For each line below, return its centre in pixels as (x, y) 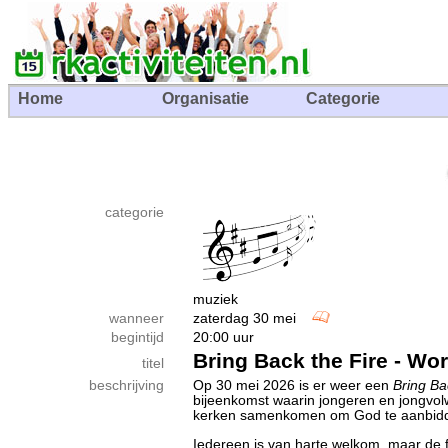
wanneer (136, 318)
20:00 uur (223, 337)
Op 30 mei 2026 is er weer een (293, 385)
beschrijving (126, 385)
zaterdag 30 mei (252, 318)
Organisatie (205, 98)
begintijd (137, 337)
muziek (215, 299)
